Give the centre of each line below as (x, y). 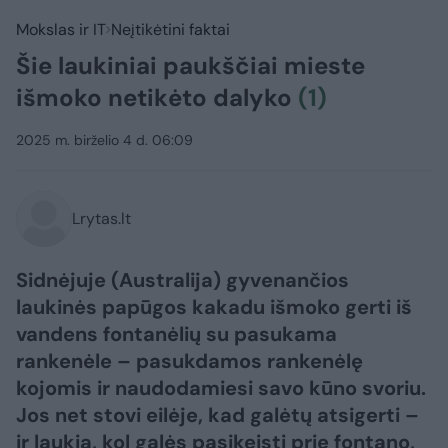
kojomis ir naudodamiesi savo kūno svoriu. (221, 388)
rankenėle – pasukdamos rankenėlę (189, 361)
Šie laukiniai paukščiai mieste (190, 65)
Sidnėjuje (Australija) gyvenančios (182, 280)
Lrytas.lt (101, 218)
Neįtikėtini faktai (170, 29)
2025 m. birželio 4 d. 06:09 (104, 140)
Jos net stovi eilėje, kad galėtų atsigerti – (217, 415)
